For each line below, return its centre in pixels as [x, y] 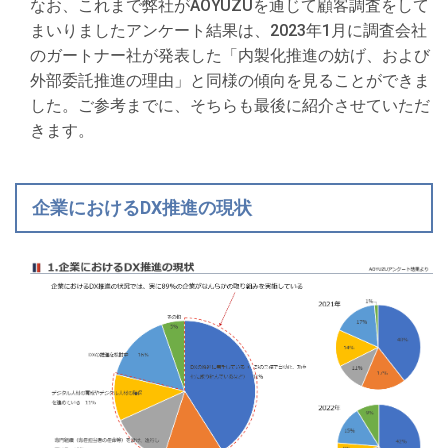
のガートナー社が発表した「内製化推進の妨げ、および [230, 55]
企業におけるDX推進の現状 [141, 207]
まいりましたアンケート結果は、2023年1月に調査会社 [228, 30]
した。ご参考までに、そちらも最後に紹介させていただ [230, 105]
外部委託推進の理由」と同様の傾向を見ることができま [230, 80]
